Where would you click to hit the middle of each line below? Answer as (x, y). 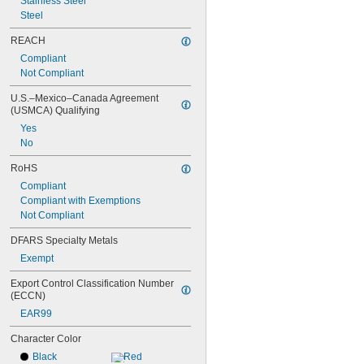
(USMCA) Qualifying (55, 110)
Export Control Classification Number (92, 284)
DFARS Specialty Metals (64, 240)
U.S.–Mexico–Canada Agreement (84, 98)
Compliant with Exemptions (80, 201)
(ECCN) (28, 296)
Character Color (46, 339)
